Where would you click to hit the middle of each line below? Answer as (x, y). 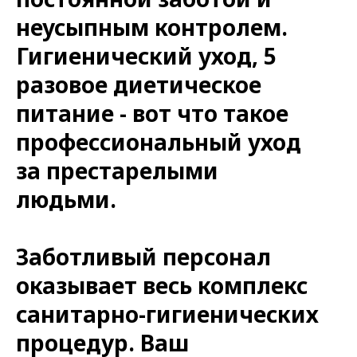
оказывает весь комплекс (162, 285)
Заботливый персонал (143, 256)
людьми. (66, 199)
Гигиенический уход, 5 (146, 55)
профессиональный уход (159, 141)
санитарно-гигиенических (167, 314)
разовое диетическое (139, 84)
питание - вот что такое (152, 113)
